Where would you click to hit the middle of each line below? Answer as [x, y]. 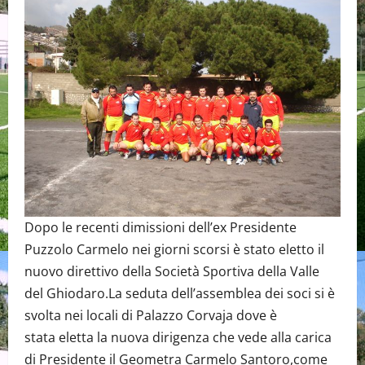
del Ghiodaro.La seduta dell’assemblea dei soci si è [180, 293]
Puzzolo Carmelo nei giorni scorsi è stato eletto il [174, 249]
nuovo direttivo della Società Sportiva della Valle [172, 271]
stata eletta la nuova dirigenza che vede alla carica [178, 337]
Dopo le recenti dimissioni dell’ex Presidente [161, 227]
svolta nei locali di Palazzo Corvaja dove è [151, 315]
